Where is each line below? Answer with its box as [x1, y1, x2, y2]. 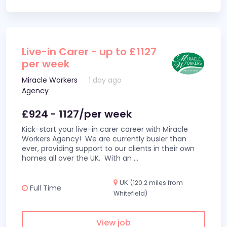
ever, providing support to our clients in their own [22, 143, 195, 154]
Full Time [28, 182, 61, 193]
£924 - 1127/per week [22, 107, 132, 121]
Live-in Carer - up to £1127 [22, 45, 157, 59]
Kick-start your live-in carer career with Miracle [22, 124, 188, 134]
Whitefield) [113, 189, 147, 198]
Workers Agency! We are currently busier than [22, 134, 186, 144]
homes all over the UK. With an [22, 153, 134, 163]
